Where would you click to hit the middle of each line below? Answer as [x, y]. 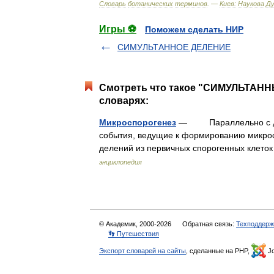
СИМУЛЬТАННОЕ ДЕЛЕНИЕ [174, 47]
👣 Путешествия [134, 234]
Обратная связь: [209, 224]
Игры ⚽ [118, 29]
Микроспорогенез [138, 122]
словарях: [124, 101]
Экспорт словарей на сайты [143, 251]
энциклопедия [120, 162]
